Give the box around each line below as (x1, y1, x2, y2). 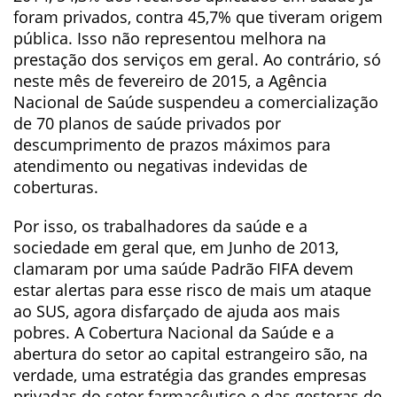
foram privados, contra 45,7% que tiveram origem (13, 6, 383, 27)
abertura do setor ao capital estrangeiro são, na (13, 343, 368, 364)
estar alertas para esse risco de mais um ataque (13, 279, 371, 300)
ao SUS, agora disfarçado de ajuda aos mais (13, 300, 340, 322)
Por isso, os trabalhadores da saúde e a (13, 215, 307, 237)
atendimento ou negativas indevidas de (13, 155, 307, 176)
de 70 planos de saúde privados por (13, 113, 281, 134)
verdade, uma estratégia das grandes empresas (13, 364, 367, 385)
